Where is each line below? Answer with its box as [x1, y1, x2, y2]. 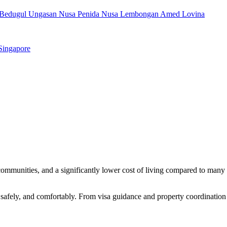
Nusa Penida [59, 9, 101, 18]
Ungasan [28, 9, 59, 18]
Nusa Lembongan [101, 9, 160, 18]
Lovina [182, 9, 205, 18]
